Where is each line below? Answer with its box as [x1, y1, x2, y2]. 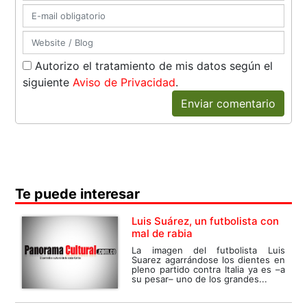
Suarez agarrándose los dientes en [132, 254, 285, 266]
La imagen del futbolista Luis [132, 245, 285, 256]
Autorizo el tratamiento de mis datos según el [32, 59, 273, 73]
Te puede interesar [15, 186, 140, 203]
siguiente [23, 75, 73, 90]
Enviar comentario [180, 97, 275, 111]
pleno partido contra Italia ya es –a [132, 264, 285, 275]
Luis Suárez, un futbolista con [132, 214, 280, 228]
